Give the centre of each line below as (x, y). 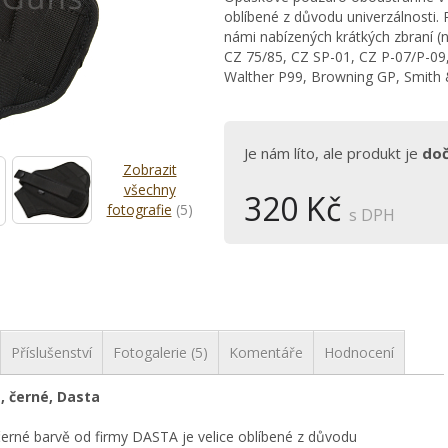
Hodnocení (359, 352)
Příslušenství (51, 352)
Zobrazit (149, 169)
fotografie (139, 209)
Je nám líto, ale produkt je (333, 153)
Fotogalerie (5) (160, 352)
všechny (149, 189)
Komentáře (266, 352)
